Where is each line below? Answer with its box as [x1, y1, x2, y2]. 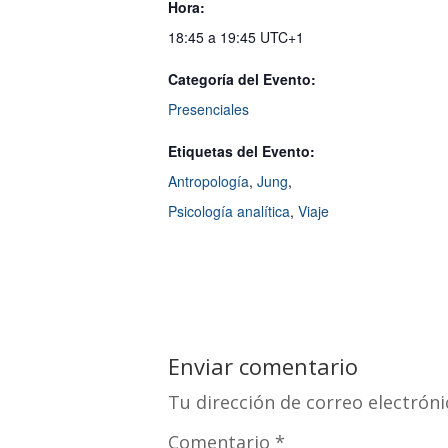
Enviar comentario [168, 351, 358, 382]
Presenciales [168, 99, 249, 120]
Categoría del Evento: [168, 69, 316, 90]
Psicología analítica [168, 201, 290, 222]
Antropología [168, 171, 249, 192]
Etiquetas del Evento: [168, 141, 315, 162]
